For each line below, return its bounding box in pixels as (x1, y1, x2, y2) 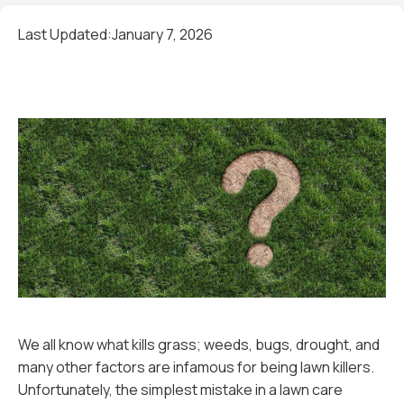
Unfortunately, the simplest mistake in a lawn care (18, 380, 343, 399)
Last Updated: (18, 24, 112, 44)
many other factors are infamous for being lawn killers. (18, 357, 374, 377)
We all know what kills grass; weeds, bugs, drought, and (18, 335, 380, 354)
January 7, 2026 (112, 24, 213, 44)
